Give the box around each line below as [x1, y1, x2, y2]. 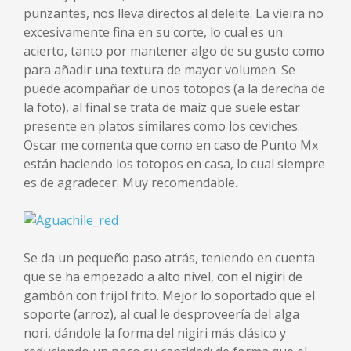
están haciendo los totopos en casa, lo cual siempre [24, 154, 325, 172]
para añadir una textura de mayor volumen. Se [24, 60, 295, 78]
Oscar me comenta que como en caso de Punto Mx [24, 136, 318, 154]
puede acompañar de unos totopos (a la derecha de [24, 79, 325, 97]
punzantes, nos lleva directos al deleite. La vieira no [24, 4, 324, 22]
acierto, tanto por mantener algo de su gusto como [24, 42, 324, 60]
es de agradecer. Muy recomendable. [24, 173, 237, 191]
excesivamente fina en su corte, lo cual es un [24, 23, 283, 41]
